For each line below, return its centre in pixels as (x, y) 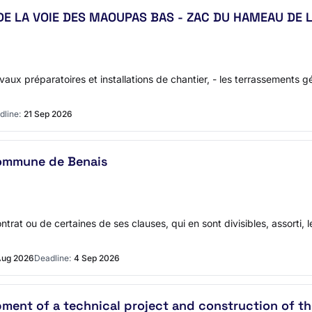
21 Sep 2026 (48, 114)
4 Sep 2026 (97, 258)
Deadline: (53, 258)
